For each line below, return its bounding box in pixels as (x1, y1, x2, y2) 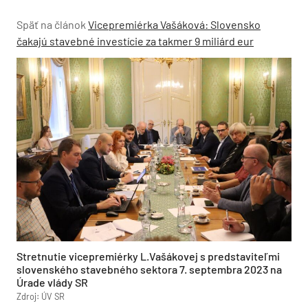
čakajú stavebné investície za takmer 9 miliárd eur (16, 34, 254, 47)
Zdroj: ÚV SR (16, 290, 65, 302)
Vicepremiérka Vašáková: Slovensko (88, 18, 261, 31)
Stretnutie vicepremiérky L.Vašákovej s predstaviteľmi (16, 249, 280, 263)
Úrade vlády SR (16, 275, 88, 289)
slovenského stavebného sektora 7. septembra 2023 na (16, 262, 282, 276)
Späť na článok (16, 18, 86, 31)
